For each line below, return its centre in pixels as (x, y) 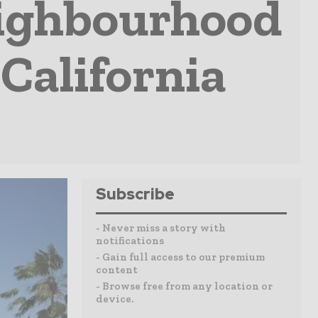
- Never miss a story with (161, 228)
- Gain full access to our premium (180, 257)
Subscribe (135, 194)
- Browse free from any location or (184, 286)
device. (115, 299)
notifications (130, 241)
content (117, 270)
